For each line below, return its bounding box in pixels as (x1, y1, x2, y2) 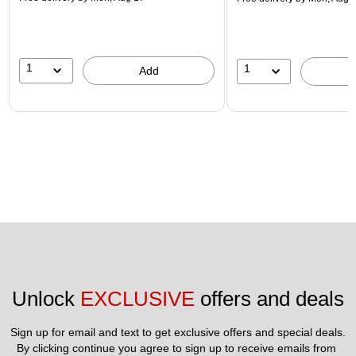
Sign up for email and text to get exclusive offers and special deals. (10, 326, 346, 339)
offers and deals (195, 287, 344, 311)
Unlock (12, 287, 80, 311)
